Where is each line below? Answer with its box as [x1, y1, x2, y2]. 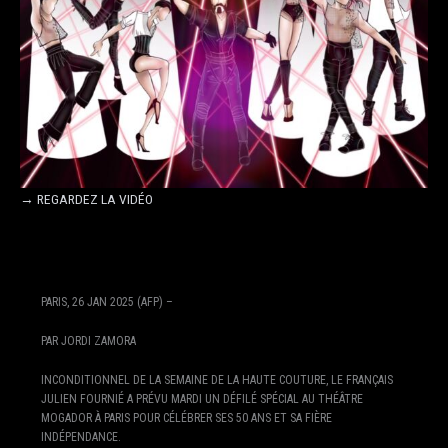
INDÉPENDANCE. [40, 429, 121, 444]
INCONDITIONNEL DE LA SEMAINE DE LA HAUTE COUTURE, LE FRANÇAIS [40, 372, 393, 387]
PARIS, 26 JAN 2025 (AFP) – [40, 294, 173, 309]
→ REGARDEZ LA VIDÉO [20, 191, 153, 208]
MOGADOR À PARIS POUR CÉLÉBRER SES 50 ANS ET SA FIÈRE [40, 410, 332, 425]
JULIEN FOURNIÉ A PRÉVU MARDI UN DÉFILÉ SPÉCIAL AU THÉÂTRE [40, 391, 363, 406]
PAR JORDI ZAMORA [40, 333, 136, 348]
